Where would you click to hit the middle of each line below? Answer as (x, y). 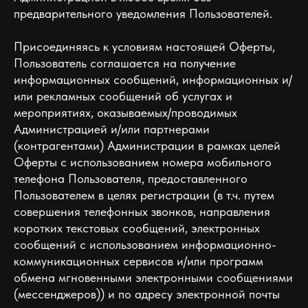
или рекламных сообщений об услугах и (123, 96)
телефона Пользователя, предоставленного (131, 178)
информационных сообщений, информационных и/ (153, 79)
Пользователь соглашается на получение (125, 63)
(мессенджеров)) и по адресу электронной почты (147, 294)
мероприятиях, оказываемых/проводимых (125, 112)
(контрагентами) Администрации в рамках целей (147, 145)
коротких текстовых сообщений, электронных (137, 228)
